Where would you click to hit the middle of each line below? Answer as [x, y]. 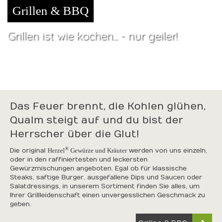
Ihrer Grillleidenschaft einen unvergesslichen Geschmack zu [108, 195]
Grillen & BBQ [51, 11]
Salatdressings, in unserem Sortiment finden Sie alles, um [105, 186]
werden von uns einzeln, [167, 151]
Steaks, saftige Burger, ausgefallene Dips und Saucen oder [106, 177]
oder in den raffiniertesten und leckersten [79, 160]
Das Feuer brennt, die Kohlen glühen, [108, 106]
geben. [21, 204]
